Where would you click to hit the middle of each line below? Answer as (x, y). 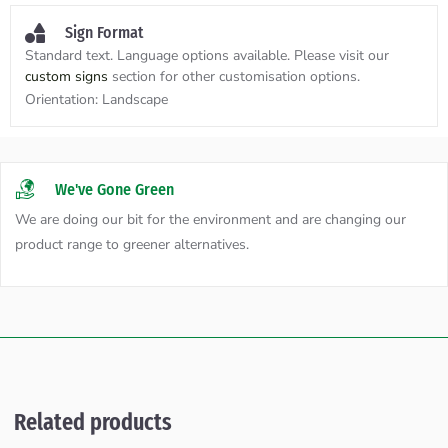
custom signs (68, 77)
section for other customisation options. (236, 77)
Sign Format (104, 33)
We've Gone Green (114, 190)
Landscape (135, 100)
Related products (93, 422)
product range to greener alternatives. (132, 245)
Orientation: (63, 100)
